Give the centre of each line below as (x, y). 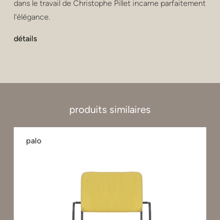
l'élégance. (32, 17)
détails (25, 38)
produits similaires (110, 109)
